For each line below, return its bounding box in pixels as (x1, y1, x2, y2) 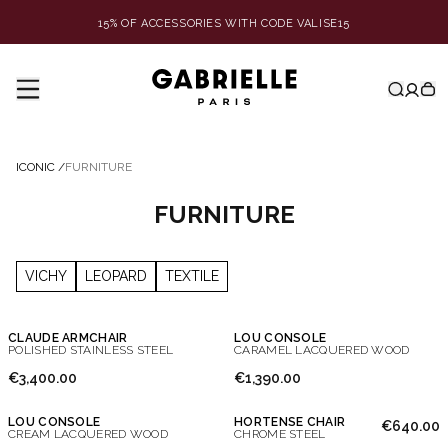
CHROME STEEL (234, 427, 326, 441)
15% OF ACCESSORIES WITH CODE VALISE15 (97, 17, 351, 30)
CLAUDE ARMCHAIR (8, 331, 128, 345)
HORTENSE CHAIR (234, 415, 346, 429)
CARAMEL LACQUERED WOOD (234, 343, 410, 357)
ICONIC (16, 160, 55, 174)
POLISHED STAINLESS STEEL (8, 343, 174, 357)
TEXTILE (165, 268, 219, 284)
